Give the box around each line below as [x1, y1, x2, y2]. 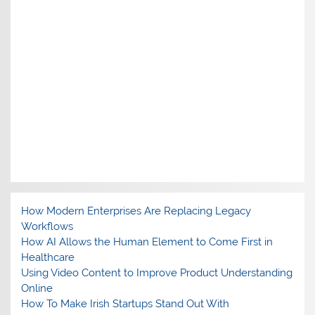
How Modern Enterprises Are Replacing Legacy [21, 205, 252, 218]
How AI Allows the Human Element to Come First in [21, 236, 274, 249]
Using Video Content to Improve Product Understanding [21, 266, 293, 280]
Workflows [21, 220, 74, 233]
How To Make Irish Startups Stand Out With [21, 297, 230, 311]
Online [21, 282, 53, 295]
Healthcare [21, 251, 75, 264]
